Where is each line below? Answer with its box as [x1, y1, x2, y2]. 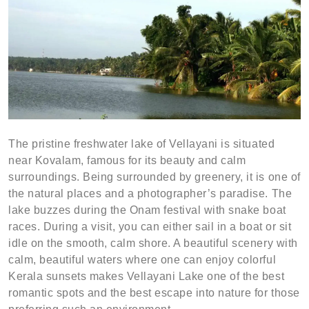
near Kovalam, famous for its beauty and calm [8, 154, 246, 166]
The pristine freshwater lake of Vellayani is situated [8, 138, 275, 150]
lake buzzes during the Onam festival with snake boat [8, 204, 286, 216]
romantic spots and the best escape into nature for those [8, 287, 300, 299]
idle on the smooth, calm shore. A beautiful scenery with [8, 237, 298, 249]
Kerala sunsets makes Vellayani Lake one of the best [8, 270, 285, 282]
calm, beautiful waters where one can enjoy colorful [8, 254, 277, 266]
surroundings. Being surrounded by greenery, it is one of [8, 171, 301, 183]
